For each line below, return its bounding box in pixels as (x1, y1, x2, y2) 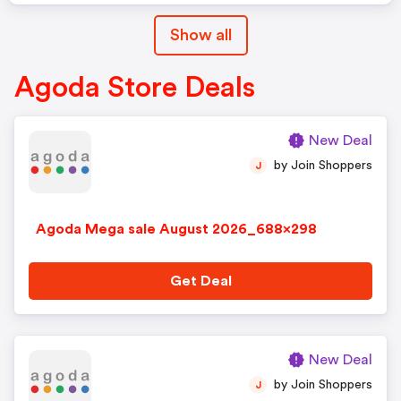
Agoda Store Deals (14, 73, 255, 102)
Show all (169, 27, 232, 43)
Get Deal (169, 274, 232, 288)
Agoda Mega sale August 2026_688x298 (36, 222, 317, 236)
